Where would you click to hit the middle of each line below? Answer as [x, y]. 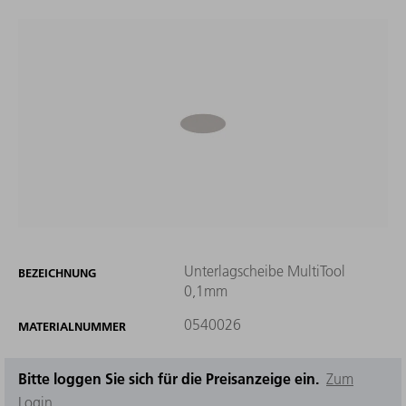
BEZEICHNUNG [57, 272]
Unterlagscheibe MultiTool [264, 271]
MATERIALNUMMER [72, 326]
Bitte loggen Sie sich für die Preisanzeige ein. [172, 378]
